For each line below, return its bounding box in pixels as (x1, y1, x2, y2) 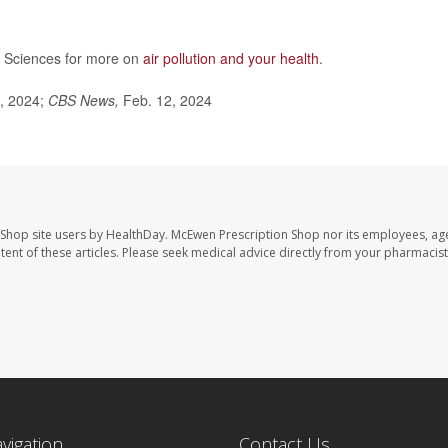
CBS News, (48, 90, 123, 110)
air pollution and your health (143, 48, 319, 68)
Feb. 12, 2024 (123, 90, 212, 110)
